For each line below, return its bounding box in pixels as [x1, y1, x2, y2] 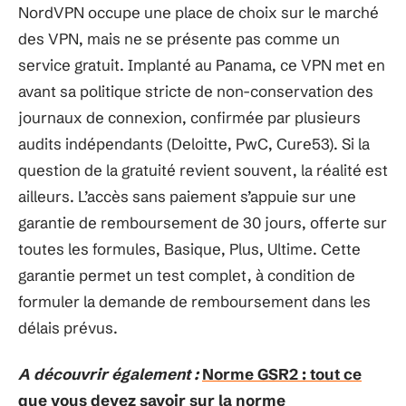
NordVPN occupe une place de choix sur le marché [18, 2, 379, 22]
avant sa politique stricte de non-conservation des [18, 81, 373, 101]
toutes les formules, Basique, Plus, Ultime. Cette [18, 238, 361, 258]
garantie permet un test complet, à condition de [18, 265, 355, 285]
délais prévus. [18, 317, 118, 337]
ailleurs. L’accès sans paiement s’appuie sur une [18, 186, 356, 206]
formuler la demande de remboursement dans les [18, 291, 371, 311]
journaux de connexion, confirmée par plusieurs [18, 107, 361, 127]
